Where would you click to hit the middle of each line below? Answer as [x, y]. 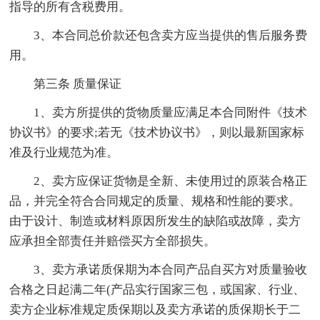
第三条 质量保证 [78, 84]
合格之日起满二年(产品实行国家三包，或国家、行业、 [157, 289]
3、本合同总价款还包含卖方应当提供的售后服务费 [171, 35]
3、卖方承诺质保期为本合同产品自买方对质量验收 [171, 269]
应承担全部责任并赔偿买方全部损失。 [113, 241]
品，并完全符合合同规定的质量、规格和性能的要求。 [155, 201]
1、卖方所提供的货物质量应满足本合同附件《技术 [171, 112]
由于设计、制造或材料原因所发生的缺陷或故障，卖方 [155, 221]
